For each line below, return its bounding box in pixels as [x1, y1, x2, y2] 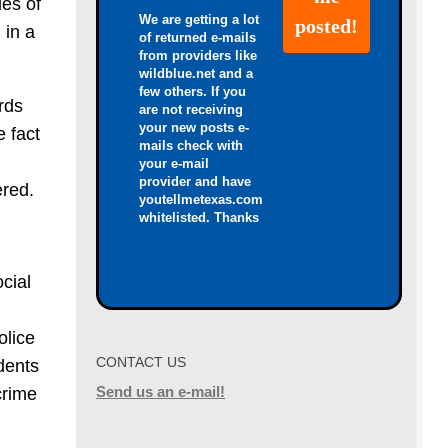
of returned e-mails [139, 30, 256, 46]
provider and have [139, 174, 251, 190]
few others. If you [139, 84, 246, 100]
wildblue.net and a [139, 66, 253, 82]
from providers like [139, 48, 257, 64]
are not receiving [139, 102, 243, 118]
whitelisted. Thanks [139, 210, 259, 226]
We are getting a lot [139, 12, 259, 28]
